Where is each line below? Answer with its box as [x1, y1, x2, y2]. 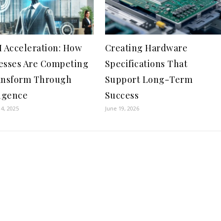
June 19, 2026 [105, 105, 139, 112]
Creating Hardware [105, 42, 188, 54]
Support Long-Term [105, 74, 193, 86]
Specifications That [105, 58, 188, 70]
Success [105, 89, 139, 102]
